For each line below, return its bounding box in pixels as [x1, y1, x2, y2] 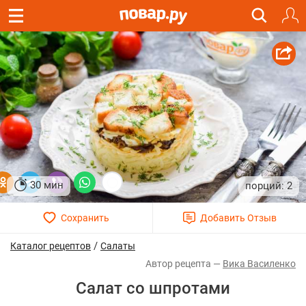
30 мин [30, 179, 64, 192]
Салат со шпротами [76, 279, 230, 298]
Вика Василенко [223, 258, 296, 270]
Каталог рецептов [10, 240, 91, 252]
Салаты [100, 240, 135, 252]
